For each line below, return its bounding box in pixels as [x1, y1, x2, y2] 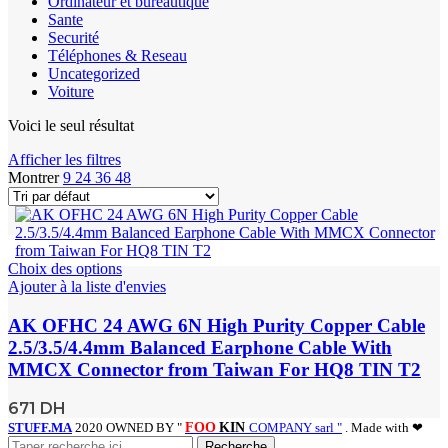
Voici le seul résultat [8, 116, 134, 134]
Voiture [48, 82, 94, 100]
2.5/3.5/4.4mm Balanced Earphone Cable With [8, 336, 392, 358]
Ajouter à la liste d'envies [8, 277, 166, 295]
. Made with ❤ [342, 420, 423, 436]
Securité [48, 28, 99, 46]
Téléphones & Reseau [48, 46, 187, 64]
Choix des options [8, 259, 122, 277]
